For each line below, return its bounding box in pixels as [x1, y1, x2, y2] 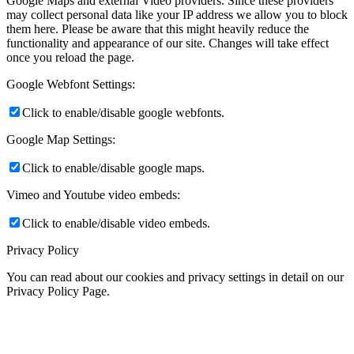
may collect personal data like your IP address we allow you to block [6, 8, 348, 22]
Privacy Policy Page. [6, 284, 110, 299]
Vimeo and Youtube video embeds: [6, 188, 180, 202]
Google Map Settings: [6, 133, 115, 147]
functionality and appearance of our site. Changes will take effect [6, 36, 329, 51]
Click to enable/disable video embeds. [22, 217, 210, 231]
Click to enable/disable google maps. [22, 161, 205, 175]
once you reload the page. [6, 51, 134, 65]
